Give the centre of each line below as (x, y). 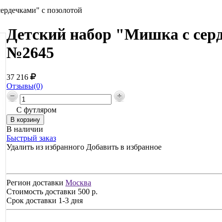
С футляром (36, 110)
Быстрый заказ (31, 138)
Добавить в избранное (124, 147)
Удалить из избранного (45, 147)
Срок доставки (32, 200)
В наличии (25, 129)
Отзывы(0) (25, 86)
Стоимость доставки (42, 191)
